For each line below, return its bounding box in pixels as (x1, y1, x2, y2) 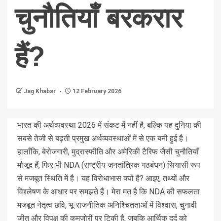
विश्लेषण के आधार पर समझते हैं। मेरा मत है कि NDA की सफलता (17, 187, 200, 197)
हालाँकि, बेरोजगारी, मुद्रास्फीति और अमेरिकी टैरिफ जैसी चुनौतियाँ (17, 147, 199, 157)
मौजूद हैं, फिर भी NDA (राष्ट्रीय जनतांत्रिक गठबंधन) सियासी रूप (17, 160, 200, 170)
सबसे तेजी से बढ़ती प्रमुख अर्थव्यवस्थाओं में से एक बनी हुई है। (17, 134, 188, 144)
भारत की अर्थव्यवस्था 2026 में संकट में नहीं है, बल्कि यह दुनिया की (17, 120, 201, 130)
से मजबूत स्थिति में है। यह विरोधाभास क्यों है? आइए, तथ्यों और (17, 174, 189, 184)
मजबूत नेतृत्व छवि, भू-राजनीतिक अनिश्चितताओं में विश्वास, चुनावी (17, 200, 197, 210)
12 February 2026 (71, 88, 121, 95)
